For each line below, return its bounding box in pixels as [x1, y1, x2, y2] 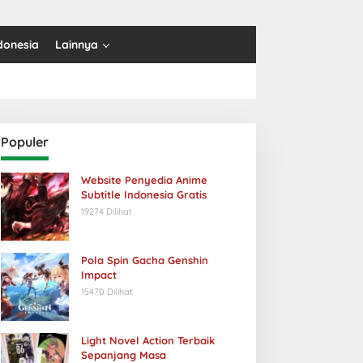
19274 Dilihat [80, 206, 132, 217]
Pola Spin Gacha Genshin [80, 254, 208, 267]
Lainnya [55, 37, 98, 52]
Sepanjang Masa [80, 348, 166, 361]
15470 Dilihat [80, 286, 133, 297]
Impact [80, 268, 117, 281]
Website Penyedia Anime [80, 173, 207, 186]
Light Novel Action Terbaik [80, 334, 215, 347]
